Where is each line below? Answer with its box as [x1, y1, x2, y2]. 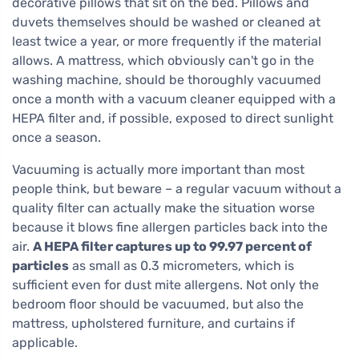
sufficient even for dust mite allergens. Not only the [12, 277, 319, 293]
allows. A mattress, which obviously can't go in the [12, 53, 314, 69]
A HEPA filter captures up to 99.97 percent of [33, 239, 312, 255]
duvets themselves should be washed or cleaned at [12, 14, 321, 30]
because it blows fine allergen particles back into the [12, 220, 328, 236]
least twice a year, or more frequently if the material [12, 34, 321, 50]
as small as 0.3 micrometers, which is [69, 258, 294, 274]
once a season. [12, 130, 101, 146]
